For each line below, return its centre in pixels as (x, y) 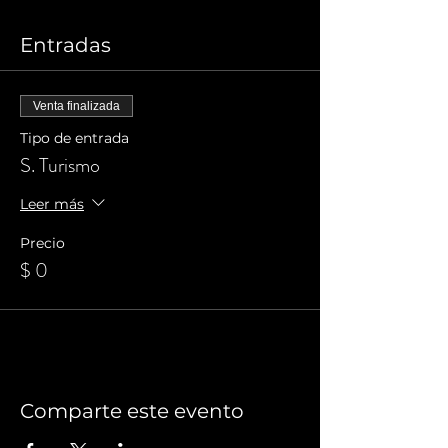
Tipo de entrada (74, 138)
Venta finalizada (76, 106)
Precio (42, 243)
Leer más (52, 204)
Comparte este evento (132, 411)
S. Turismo (60, 166)
